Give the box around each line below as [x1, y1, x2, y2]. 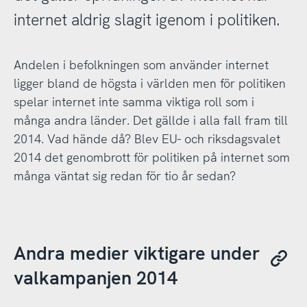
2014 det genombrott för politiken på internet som [13, 149, 290, 165]
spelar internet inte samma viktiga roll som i [13, 93, 254, 110]
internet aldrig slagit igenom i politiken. [13, 10, 280, 31]
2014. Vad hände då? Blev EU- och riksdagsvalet [13, 130, 280, 147]
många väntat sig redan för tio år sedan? [13, 167, 236, 184]
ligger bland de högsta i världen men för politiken [13, 75, 286, 91]
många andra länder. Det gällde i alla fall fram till [13, 112, 288, 128]
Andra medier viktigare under [13, 241, 260, 265]
